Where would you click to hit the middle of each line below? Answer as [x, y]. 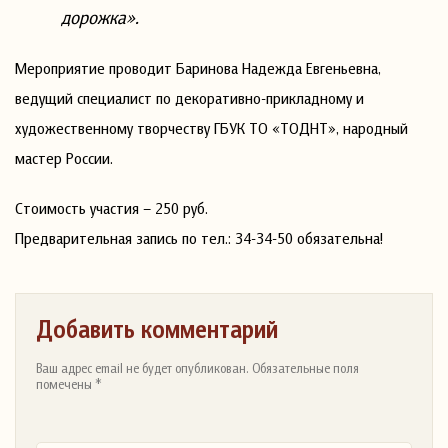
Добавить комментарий [157, 328]
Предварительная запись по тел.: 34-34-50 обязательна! [199, 237]
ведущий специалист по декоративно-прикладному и [189, 97]
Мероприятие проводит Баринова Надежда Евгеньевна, [198, 67]
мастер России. [64, 157]
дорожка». [100, 16]
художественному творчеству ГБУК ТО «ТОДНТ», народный [211, 127]
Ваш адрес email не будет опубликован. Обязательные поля [197, 367]
